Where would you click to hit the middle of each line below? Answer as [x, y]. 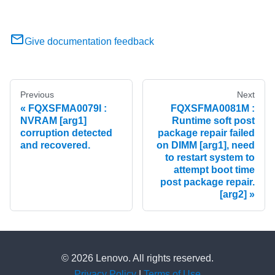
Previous [37, 95]
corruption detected [66, 133]
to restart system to [210, 158]
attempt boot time [214, 170]
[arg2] [233, 195]
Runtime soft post [213, 121]
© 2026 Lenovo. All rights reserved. [137, 258]
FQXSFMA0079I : [68, 109]
